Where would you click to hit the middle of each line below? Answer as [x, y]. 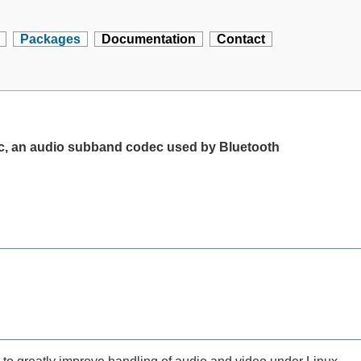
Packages [51, 39]
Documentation [149, 39]
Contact [241, 39]
